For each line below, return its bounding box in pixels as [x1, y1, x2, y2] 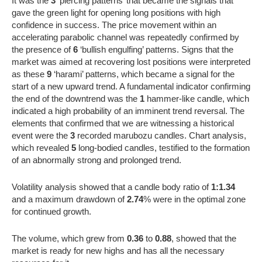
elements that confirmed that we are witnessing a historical [12, 118, 234, 128]
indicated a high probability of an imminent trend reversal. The [12, 105, 244, 116]
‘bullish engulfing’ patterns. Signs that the [78, 44, 233, 54]
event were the [12, 130, 70, 140]
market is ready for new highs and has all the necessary [12, 245, 225, 256]
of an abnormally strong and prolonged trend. [12, 154, 181, 165]
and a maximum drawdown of [12, 194, 127, 204]
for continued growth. [12, 206, 91, 216]
